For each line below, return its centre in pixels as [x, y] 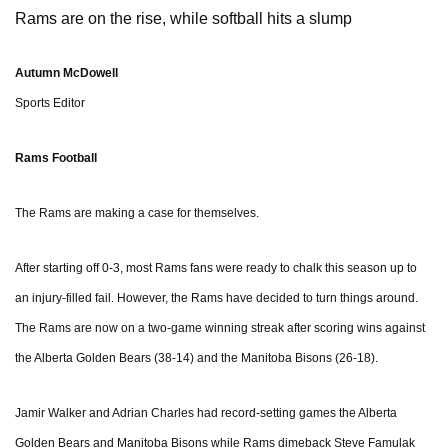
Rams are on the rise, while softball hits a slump [183, 19]
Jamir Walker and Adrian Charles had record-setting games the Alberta [206, 413]
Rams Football [56, 158]
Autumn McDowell [66, 73]
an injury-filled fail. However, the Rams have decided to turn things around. [216, 298]
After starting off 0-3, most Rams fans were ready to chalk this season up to [216, 268]
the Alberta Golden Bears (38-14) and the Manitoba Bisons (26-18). [196, 358]
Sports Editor [50, 103]
